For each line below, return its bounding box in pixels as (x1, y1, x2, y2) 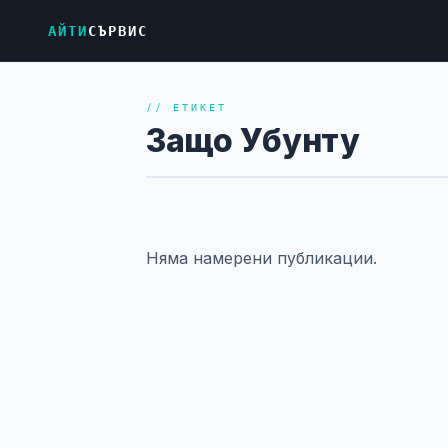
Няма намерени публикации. (146, 248, 377, 268)
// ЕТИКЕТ (146, 100, 227, 115)
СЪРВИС (88, 19, 148, 41)
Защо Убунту (146, 121, 360, 160)
